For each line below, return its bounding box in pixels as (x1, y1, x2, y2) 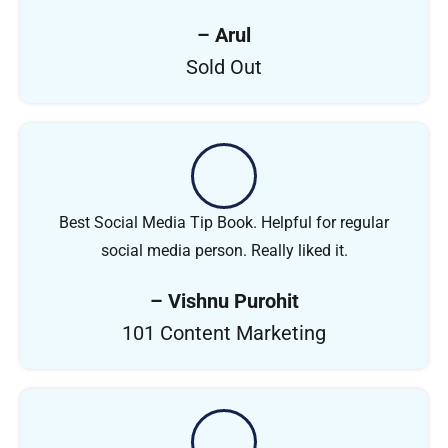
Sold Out (186, 54, 262, 79)
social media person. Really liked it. (100, 240, 348, 260)
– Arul (197, 22, 251, 47)
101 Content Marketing (122, 320, 326, 345)
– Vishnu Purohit (149, 288, 299, 313)
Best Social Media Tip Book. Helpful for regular (59, 212, 389, 232)
